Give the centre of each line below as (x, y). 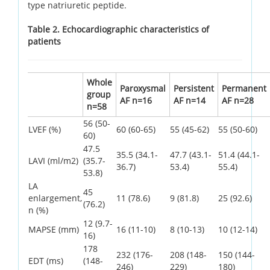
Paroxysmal (143, 88)
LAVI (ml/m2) (53, 160)
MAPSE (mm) (54, 229)
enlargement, (55, 198)
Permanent (244, 88)
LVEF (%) (45, 129)
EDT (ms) (46, 260)
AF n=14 (190, 100)
